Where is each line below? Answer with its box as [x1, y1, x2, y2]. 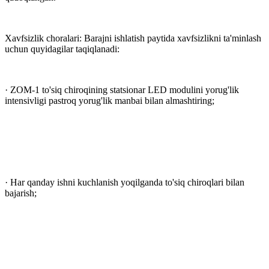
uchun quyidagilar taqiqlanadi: [5, 43, 119, 54]
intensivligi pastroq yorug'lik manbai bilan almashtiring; [5, 95, 214, 106]
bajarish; [5, 187, 37, 198]
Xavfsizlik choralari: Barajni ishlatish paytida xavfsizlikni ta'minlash [5, 32, 261, 43]
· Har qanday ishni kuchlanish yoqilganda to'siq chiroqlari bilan [5, 177, 244, 187]
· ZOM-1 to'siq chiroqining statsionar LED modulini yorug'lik [5, 84, 239, 95]
